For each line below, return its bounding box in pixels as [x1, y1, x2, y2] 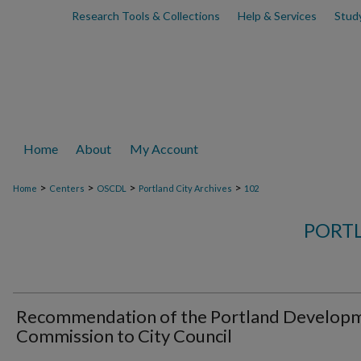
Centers [49, 183, 85, 193]
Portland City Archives [139, 183, 232, 193]
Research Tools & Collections [71, 9, 220, 23]
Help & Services [237, 9, 317, 23]
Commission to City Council [16, 325, 232, 346]
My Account [130, 141, 199, 156]
